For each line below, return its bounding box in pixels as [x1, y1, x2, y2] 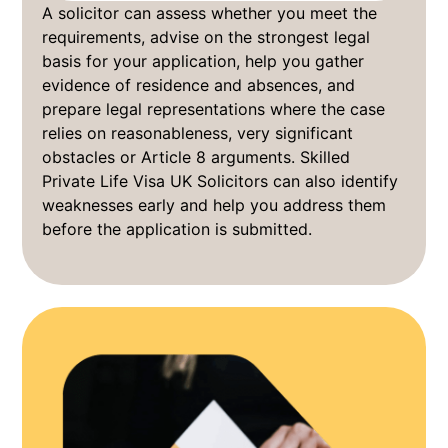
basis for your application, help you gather [42, 50, 365, 71]
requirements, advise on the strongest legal [42, 26, 371, 47]
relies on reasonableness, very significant [42, 122, 354, 143]
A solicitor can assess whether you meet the [42, 2, 378, 23]
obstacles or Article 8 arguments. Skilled [42, 146, 351, 167]
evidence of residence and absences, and [42, 74, 356, 95]
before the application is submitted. [42, 218, 313, 239]
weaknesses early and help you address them [42, 194, 387, 215]
